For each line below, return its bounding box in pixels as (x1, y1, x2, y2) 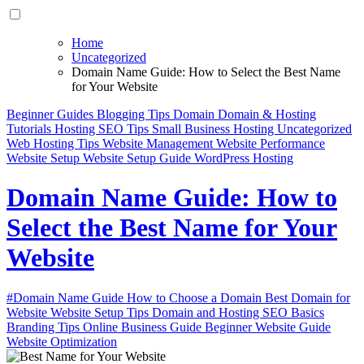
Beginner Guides (6, 107, 97, 121)
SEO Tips (98, 122, 152, 136)
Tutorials (6, 122, 54, 136)
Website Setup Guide (83, 151, 194, 165)
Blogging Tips (97, 107, 173, 121)
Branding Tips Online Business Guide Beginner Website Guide (6, 319, 331, 334)
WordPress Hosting (194, 151, 293, 165)
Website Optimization (6, 334, 117, 349)
